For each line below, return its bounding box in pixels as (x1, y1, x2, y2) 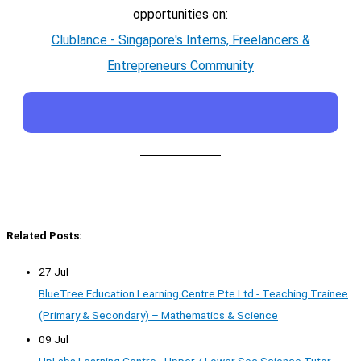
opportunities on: (133, 6, 228, 22)
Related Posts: (6, 228, 82, 242)
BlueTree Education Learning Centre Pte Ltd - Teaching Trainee (39, 286, 348, 300)
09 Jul (39, 333, 68, 346)
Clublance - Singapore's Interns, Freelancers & (51, 31, 310, 48)
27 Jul (39, 264, 68, 278)
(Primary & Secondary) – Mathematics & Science (39, 308, 278, 322)
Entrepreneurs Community (107, 57, 254, 73)
